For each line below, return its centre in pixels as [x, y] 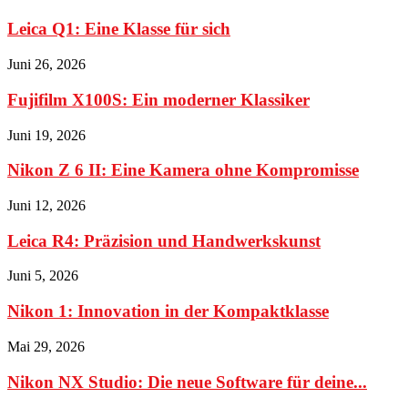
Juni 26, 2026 [46, 65]
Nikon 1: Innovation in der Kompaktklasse [168, 311]
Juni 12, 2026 [46, 206]
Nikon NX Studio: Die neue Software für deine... [187, 382]
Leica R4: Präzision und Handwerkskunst [164, 240]
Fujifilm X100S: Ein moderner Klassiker [158, 99]
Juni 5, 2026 [43, 276]
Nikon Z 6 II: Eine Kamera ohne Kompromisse [183, 170]
